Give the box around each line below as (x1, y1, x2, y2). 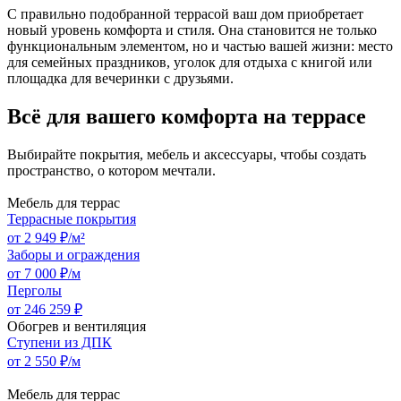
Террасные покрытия (7, 211, 136, 227)
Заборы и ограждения (7, 247, 140, 263)
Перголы (7, 283, 62, 299)
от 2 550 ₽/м (7, 354, 81, 370)
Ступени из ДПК (7, 335, 112, 351)
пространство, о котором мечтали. (7, 163, 216, 179)
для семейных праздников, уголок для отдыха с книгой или (7, 55, 372, 71)
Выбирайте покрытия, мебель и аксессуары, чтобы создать (7, 147, 366, 163)
